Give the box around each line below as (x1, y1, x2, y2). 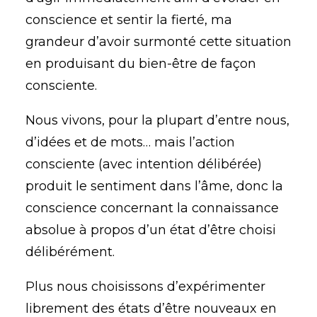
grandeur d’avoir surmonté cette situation (25, 34, 292, 50)
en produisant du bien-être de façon (25, 56, 256, 71)
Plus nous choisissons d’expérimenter (25, 279, 265, 294)
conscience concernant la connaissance (25, 200, 279, 216)
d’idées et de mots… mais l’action (25, 134, 235, 150)
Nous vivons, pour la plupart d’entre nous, (25, 113, 289, 128)
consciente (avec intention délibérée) (25, 156, 262, 172)
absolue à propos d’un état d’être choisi (25, 222, 276, 238)
